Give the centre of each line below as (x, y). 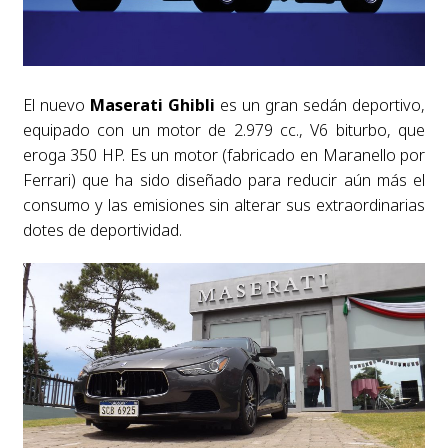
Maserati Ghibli (149, 105)
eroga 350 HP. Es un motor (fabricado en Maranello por (224, 155)
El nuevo (53, 105)
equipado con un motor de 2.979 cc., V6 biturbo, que (224, 130)
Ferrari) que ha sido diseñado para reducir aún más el (224, 180)
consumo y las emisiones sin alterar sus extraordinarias (224, 205)
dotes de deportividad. (102, 230)
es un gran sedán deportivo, (320, 105)
